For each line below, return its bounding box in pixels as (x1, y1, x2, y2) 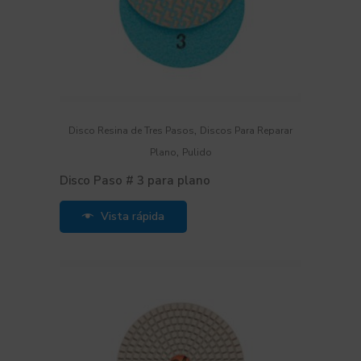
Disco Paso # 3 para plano (60, 172, 210, 189)
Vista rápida (100, 209, 164, 224)
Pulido (181, 146, 212, 159)
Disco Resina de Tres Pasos (68, 124, 194, 137)
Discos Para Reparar (200, 124, 293, 137)
